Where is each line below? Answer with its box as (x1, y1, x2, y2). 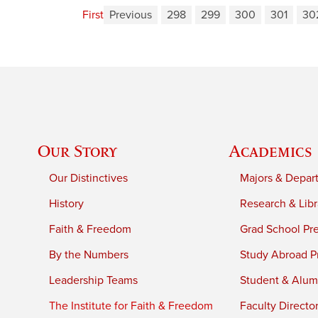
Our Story (38, 141, 118, 160)
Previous (109, 8, 152, 23)
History (49, 196, 84, 211)
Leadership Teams (49, 273, 138, 287)
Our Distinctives (49, 170, 128, 185)
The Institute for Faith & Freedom (49, 298, 214, 313)
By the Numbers (49, 247, 129, 262)
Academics (229, 141, 313, 160)
